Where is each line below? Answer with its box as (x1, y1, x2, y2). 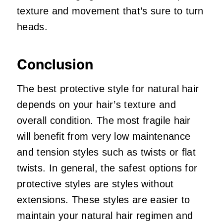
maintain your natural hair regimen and (17, 210, 193, 221)
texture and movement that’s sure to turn (17, 5, 204, 16)
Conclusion (17, 55, 93, 73)
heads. (17, 21, 48, 32)
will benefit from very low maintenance (17, 130, 191, 142)
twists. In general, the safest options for (17, 162, 198, 173)
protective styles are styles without (17, 178, 174, 189)
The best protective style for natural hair (17, 83, 199, 94)
